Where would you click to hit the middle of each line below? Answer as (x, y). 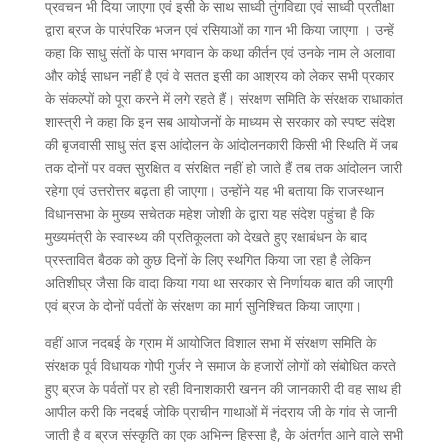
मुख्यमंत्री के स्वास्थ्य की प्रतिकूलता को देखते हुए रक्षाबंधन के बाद (205, 236)
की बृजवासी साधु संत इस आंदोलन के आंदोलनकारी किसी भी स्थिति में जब (221, 144)
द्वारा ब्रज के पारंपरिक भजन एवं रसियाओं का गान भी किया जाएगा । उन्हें (219, 29)
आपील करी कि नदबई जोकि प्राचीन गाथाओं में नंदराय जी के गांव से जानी (220, 411)
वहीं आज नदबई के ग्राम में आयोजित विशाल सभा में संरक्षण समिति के (210, 342)
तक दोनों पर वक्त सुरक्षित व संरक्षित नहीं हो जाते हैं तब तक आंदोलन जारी (223, 167)
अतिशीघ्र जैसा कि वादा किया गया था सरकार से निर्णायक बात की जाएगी (218, 282)
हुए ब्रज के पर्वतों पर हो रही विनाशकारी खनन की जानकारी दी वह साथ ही (222, 388)
